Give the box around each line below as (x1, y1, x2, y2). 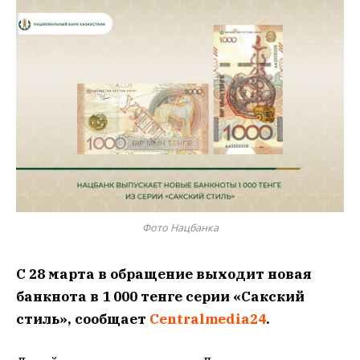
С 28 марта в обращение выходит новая (16, 264, 312, 283)
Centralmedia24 (149, 309, 266, 328)
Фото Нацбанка (141, 220, 219, 235)
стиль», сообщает (16, 309, 149, 328)
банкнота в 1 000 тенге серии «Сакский (16, 287, 305, 305)
